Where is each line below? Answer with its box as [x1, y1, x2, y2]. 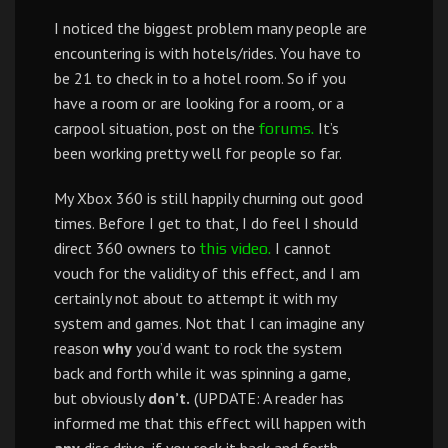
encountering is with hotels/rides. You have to [54, 43, 361, 63]
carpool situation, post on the [54, 118, 259, 138]
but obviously [54, 388, 148, 408]
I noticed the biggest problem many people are [54, 18, 367, 38]
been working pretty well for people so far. [54, 143, 342, 163]
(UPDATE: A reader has [190, 388, 344, 408]
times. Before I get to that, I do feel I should [54, 213, 358, 233]
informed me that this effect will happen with [54, 413, 366, 433]
